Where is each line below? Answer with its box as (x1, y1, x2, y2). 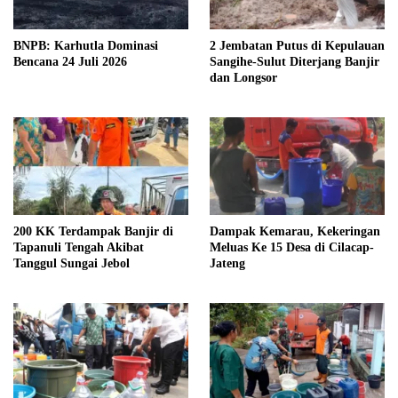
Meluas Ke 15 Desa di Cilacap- (210, 240, 374, 254)
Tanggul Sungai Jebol (13, 256, 130, 270)
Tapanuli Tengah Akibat (13, 240, 144, 254)
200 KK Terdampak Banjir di (13, 224, 173, 238)
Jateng (210, 256, 245, 270)
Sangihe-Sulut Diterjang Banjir (210, 54, 379, 68)
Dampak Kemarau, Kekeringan (210, 224, 317, 238)
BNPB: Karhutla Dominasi (13, 38, 158, 52)
